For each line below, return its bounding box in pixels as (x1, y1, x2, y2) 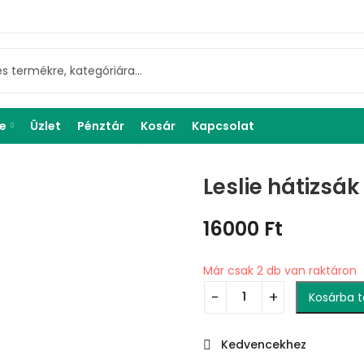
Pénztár (77, 118, 124, 134)
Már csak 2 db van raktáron (203, 262, 357, 279)
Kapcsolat (192, 118, 254, 134)
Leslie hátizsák (203, 172, 359, 201)
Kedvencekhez (221, 336, 306, 353)
